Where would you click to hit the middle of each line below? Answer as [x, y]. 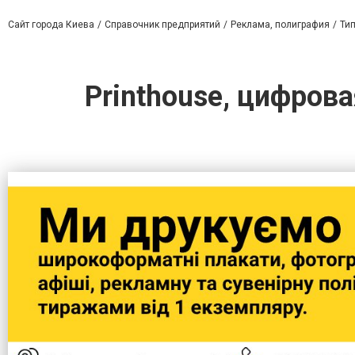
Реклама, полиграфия [280, 24]
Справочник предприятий [162, 24]
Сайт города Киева [51, 24]
